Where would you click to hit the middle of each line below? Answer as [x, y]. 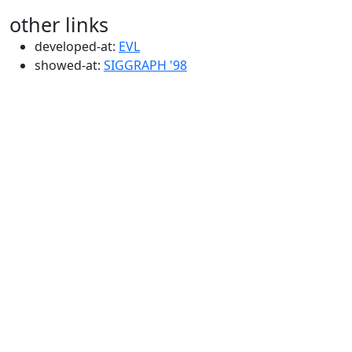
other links [59, 24]
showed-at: [69, 65]
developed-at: [77, 46]
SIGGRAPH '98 [145, 65]
